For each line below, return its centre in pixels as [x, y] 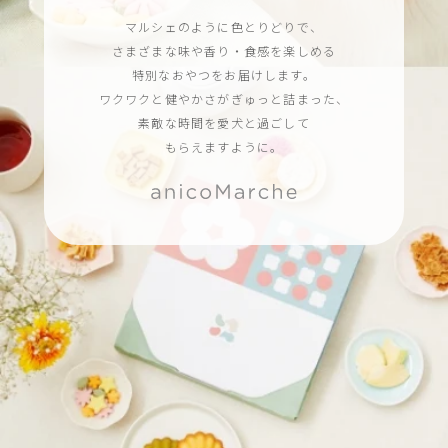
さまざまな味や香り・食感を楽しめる [224, 51]
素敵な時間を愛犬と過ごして [224, 123]
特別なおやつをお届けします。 [224, 75]
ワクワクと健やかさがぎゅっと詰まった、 [224, 99]
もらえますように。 [224, 147]
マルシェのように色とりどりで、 [223, 27]
